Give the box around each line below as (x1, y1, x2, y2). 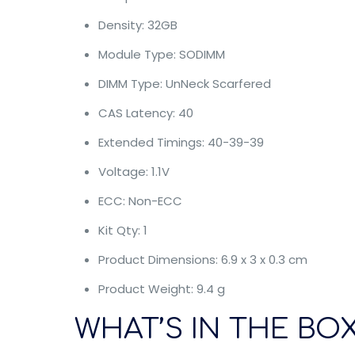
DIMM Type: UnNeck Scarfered (97, 75, 271, 92)
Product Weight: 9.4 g (97, 281, 225, 297)
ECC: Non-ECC (97, 193, 182, 209)
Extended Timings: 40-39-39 (97, 134, 264, 151)
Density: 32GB (97, 17, 177, 33)
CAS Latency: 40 (97, 105, 193, 121)
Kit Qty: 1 (97, 222, 147, 239)
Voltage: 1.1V (97, 163, 170, 180)
